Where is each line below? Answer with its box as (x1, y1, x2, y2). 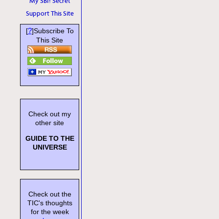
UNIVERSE (32, 143, 67, 151)
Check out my (28, 109, 71, 118)
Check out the (28, 190, 71, 198)
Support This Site (25, 9, 74, 18)
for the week (30, 207, 69, 216)
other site (35, 118, 64, 127)
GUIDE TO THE (25, 134, 74, 142)
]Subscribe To (31, 26, 74, 35)
